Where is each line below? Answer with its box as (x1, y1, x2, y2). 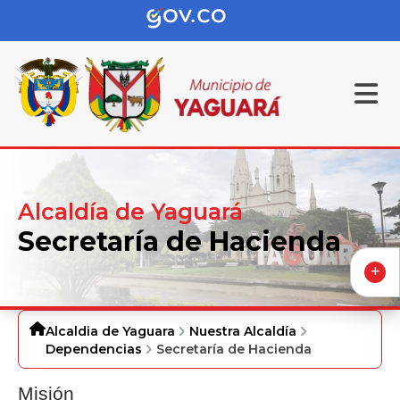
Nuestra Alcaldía (189, 323, 297, 340)
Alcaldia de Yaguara (46, 323, 175, 340)
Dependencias (46, 341, 142, 358)
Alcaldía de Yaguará (18, 197, 243, 225)
